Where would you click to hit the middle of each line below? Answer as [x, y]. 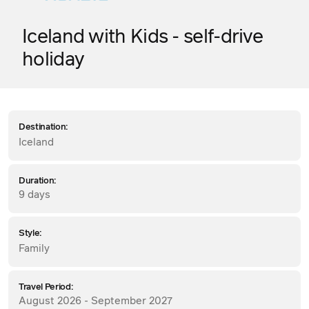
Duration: [38, 181]
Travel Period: [46, 287]
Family [34, 248]
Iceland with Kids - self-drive [142, 37]
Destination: [43, 127]
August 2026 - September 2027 [96, 301]
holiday [53, 60]
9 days [34, 195]
